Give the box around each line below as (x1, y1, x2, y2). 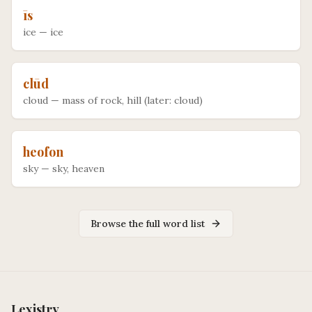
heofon (23, 143, 63, 161)
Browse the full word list (91, 217, 205, 231)
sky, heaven (52, 162, 104, 175)
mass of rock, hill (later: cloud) (62, 94, 203, 107)
